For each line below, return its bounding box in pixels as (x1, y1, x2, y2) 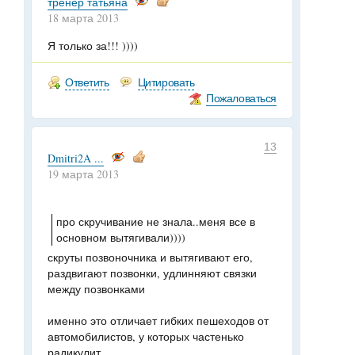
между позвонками (48, 281, 145, 296)
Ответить (65, 74, 109, 90)
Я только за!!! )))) (48, 38, 138, 53)
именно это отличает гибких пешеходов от (48, 313, 269, 328)
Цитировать (137, 74, 195, 90)
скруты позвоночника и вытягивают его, (48, 250, 253, 265)
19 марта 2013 (48, 166, 119, 181)
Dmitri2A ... (48, 151, 104, 166)
